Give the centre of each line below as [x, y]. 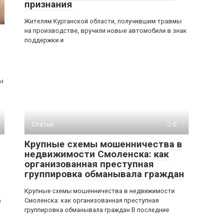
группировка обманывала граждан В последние [97, 210]
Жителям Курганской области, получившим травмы [103, 21]
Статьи [43, 124]
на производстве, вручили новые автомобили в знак [106, 31]
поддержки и [44, 40]
